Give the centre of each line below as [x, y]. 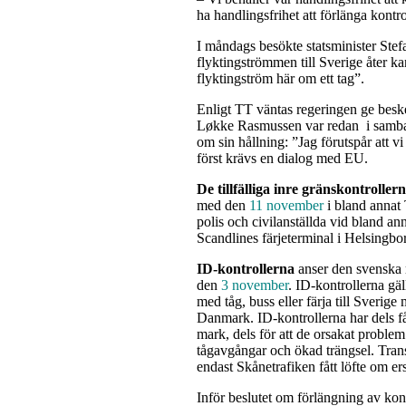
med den [223, 205]
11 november [286, 205]
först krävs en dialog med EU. [282, 158]
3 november [255, 285]
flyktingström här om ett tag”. [280, 78]
